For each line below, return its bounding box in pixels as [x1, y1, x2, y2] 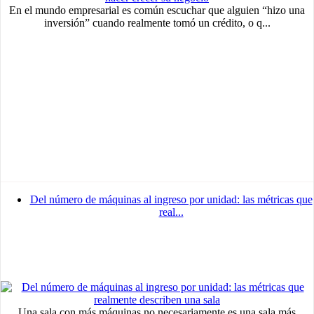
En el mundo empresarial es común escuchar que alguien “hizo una [9, 4, 305, 17]
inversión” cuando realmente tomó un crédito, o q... [43, 17, 271, 29]
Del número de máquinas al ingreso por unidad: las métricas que [29, 193, 313, 206]
